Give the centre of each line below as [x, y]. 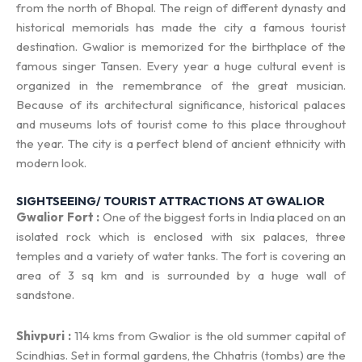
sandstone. [45, 295]
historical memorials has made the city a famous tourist [181, 27]
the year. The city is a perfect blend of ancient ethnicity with [181, 144]
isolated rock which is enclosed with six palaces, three [181, 237]
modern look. [51, 163]
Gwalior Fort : [58, 217]
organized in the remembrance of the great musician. [181, 86]
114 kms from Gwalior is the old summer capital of [209, 335]
